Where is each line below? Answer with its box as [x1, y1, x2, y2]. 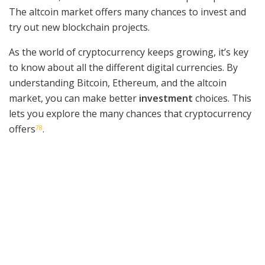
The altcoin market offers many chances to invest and [9, 5, 246, 18]
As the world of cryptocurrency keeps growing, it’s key [9, 45, 248, 59]
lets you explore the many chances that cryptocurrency [9, 106, 251, 120]
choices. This [193, 91, 251, 105]
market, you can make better [9, 91, 139, 105]
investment [139, 91, 193, 105]
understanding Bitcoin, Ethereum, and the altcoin [9, 76, 227, 89]
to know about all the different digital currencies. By [9, 60, 238, 74]
